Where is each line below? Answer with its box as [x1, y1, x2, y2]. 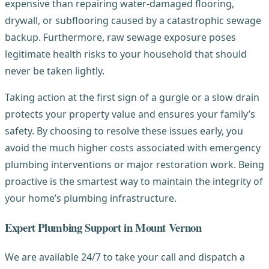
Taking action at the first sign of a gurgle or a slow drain [5, 91, 259, 104]
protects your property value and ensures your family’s [5, 107, 255, 121]
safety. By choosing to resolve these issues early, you [5, 124, 243, 138]
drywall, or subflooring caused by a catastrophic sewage [5, 14, 261, 28]
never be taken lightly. [5, 64, 104, 78]
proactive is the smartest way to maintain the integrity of [5, 175, 263, 189]
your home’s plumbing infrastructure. [5, 192, 177, 205]
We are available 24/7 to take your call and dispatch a [5, 250, 245, 264]
